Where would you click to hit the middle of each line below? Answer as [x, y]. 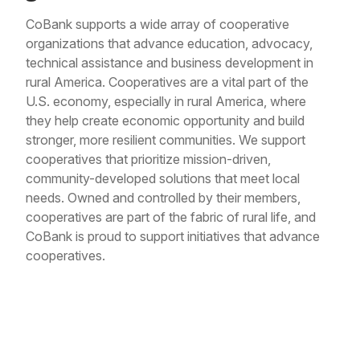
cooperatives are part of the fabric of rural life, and [171, 217]
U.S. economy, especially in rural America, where [166, 101]
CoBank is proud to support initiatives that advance [173, 236]
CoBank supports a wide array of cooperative [157, 24]
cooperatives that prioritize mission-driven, [148, 159]
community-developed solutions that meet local [163, 178]
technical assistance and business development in [170, 62]
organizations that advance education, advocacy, [169, 43]
